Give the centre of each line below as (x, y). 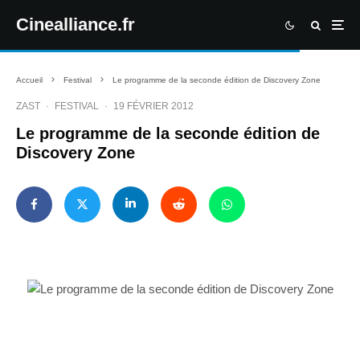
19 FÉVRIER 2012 (153, 106)
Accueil (29, 80)
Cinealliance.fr (76, 25)
